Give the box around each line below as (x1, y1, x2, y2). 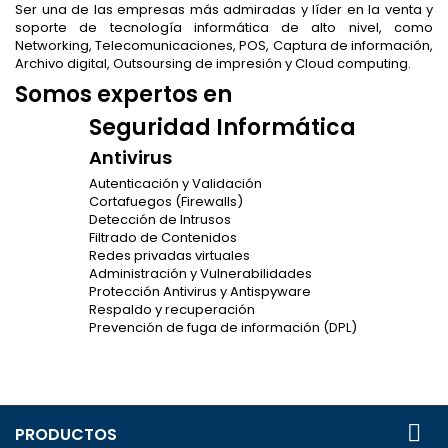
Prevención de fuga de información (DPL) (89, 318, 357, 338)
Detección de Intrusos (89, 210, 231, 230)
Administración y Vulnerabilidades (89, 264, 312, 284)
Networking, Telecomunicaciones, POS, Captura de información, (15, 36, 433, 56)
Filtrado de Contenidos (89, 228, 237, 248)
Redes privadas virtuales (89, 246, 250, 266)
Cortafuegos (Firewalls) (89, 192, 243, 212)
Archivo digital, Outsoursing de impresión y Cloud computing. (15, 54, 411, 74)
